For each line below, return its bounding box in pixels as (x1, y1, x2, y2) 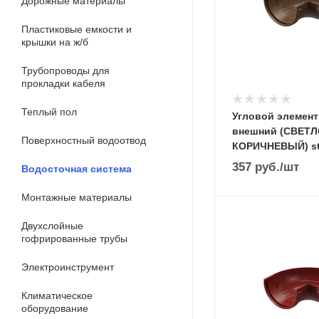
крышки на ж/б (21, 36, 88, 48)
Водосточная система (21, 163, 132, 174)
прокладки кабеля (21, 78, 105, 89)
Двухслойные (21, 220, 83, 231)
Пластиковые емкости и (21, 23, 132, 35)
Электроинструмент (21, 261, 114, 273)
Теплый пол (21, 106, 77, 117)
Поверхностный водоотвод (21, 135, 146, 146)
